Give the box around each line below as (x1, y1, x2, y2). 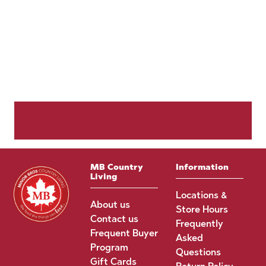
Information (175, 162, 229, 172)
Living (90, 172, 117, 182)
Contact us (90, 213, 138, 224)
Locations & (175, 189, 227, 201)
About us (90, 199, 130, 210)
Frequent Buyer (90, 227, 158, 239)
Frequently (175, 218, 223, 229)
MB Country (90, 162, 143, 172)
